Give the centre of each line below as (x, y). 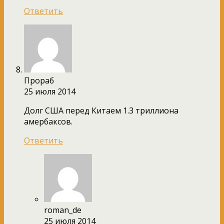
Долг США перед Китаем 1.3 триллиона (101, 110)
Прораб (39, 80)
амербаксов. (48, 121)
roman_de (63, 210)
